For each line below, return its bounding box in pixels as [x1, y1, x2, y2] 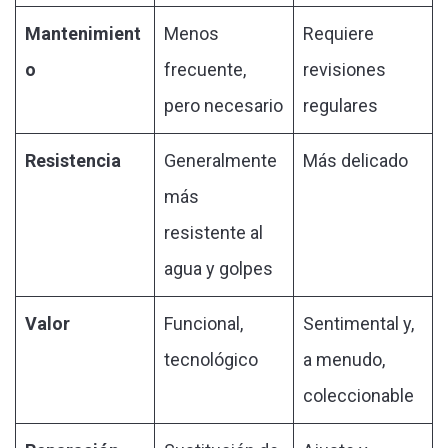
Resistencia [25, 149, 121, 171]
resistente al [164, 221, 263, 243]
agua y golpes [164, 257, 273, 279]
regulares [303, 94, 378, 116]
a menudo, [303, 348, 385, 370]
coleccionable [303, 384, 414, 406]
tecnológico [164, 348, 258, 370]
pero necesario [164, 94, 283, 116]
